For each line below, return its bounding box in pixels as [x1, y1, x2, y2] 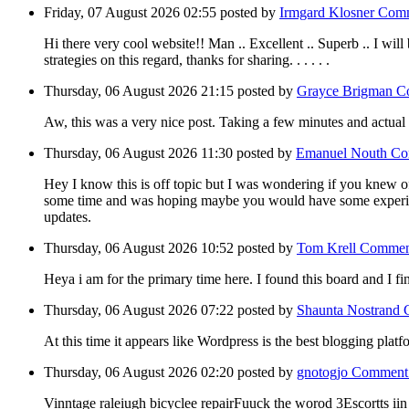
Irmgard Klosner [279, 5, 378, 21]
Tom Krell [297, 240, 360, 257]
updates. [44, 209, 91, 225]
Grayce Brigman [297, 83, 396, 100]
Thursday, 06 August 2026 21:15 [44, 83, 237, 100]
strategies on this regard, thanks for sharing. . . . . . [44, 52, 330, 68]
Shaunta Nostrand [297, 302, 404, 319]
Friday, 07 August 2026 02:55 [44, 5, 220, 21]
